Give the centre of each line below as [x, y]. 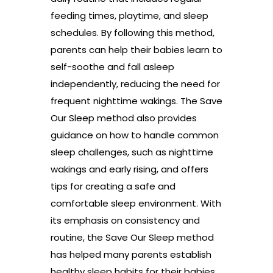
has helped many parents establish [131, 254]
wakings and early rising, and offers [129, 169]
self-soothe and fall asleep [112, 66]
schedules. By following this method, [132, 32]
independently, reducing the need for [135, 83]
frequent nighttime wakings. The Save [136, 101]
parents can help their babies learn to [136, 49]
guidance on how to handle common [134, 135]
